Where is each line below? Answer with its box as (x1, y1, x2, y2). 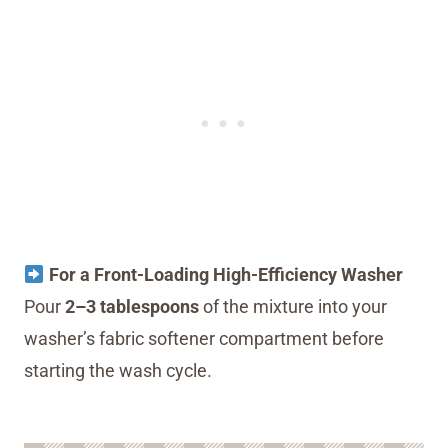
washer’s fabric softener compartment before (24, 328, 384, 350)
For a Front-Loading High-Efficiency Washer (44, 264, 403, 286)
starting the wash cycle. (24, 360, 212, 382)
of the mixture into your (199, 296, 387, 318)
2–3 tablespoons (65, 296, 199, 318)
